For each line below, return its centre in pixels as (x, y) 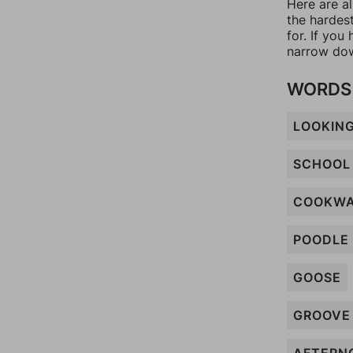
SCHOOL (322, 164)
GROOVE (322, 315)
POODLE (321, 240)
